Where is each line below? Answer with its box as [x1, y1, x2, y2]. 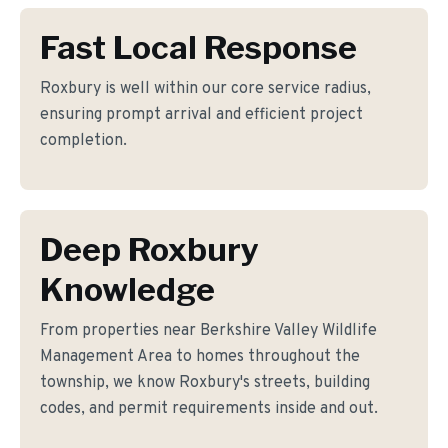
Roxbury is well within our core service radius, [40, 79, 371, 99]
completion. [40, 131, 127, 151]
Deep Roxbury [40, 230, 259, 269]
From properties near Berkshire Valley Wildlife [40, 321, 377, 341]
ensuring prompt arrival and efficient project [40, 105, 363, 125]
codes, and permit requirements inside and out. [40, 399, 378, 419]
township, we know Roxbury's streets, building [40, 373, 370, 393]
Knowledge [40, 270, 215, 309]
